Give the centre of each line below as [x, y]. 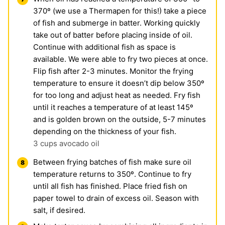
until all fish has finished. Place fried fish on [110, 186]
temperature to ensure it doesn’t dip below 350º [119, 83]
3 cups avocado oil [66, 143]
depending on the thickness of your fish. [105, 131]
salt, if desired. [59, 210]
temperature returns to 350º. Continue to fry [112, 174]
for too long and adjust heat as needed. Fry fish [117, 95]
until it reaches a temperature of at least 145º [113, 107]
